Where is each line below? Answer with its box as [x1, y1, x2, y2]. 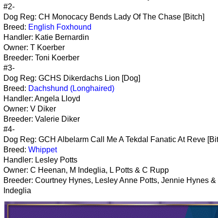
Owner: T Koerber [3, 43, 65, 52]
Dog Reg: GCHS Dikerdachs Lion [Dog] [3, 73, 140, 82]
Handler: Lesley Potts [3, 155, 77, 164]
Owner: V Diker [3, 104, 56, 113]
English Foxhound [28, 22, 91, 31]
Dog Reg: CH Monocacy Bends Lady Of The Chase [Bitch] [3, 12, 204, 21]
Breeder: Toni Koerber [3, 53, 79, 62]
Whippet [28, 145, 57, 154]
